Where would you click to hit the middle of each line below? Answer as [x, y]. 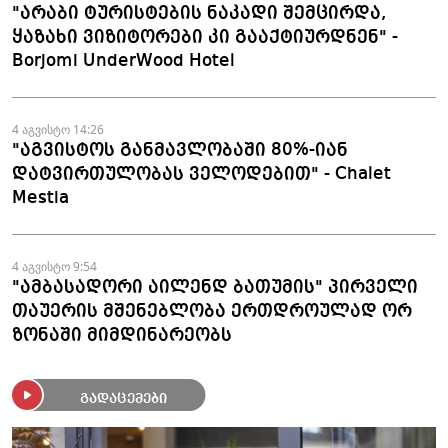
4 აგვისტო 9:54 [54, 267]
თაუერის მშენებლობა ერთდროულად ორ [212, 311]
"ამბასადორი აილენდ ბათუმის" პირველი [215, 287]
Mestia [40, 198]
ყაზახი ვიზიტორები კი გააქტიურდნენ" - [205, 37]
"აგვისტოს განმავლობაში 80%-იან [180, 150]
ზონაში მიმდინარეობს [122, 335]
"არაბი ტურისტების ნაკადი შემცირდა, [199, 13]
